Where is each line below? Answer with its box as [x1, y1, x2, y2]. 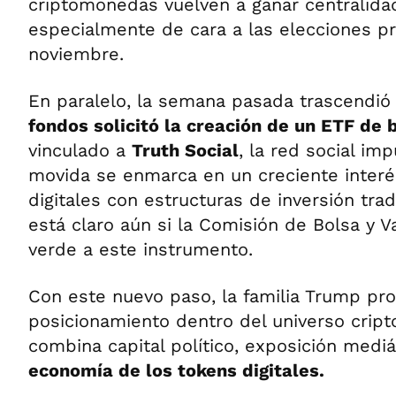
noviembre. [28, 43, 124, 65]
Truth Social [132, 140, 239, 161]
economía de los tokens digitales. [28, 360, 324, 381]
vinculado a [28, 140, 132, 161]
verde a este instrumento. [28, 239, 253, 260]
